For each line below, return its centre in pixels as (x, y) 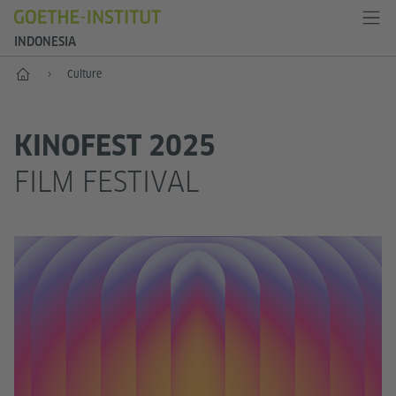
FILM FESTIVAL (107, 182)
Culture (84, 74)
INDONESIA (45, 42)
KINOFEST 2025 (115, 146)
